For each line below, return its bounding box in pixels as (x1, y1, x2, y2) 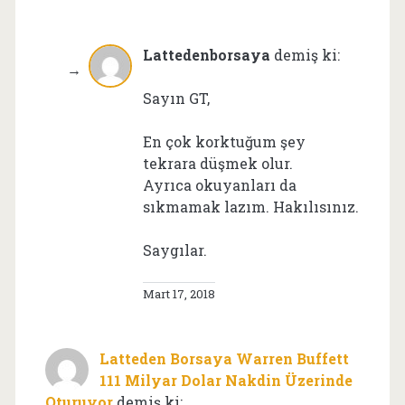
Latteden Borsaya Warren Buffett (99, 348, 349, 368)
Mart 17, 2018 (142, 285, 215, 302)
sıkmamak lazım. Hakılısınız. (142, 196, 359, 216)
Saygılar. (142, 240, 207, 259)
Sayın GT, (142, 88, 210, 108)
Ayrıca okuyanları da (142, 174, 297, 194)
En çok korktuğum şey (142, 131, 306, 151)
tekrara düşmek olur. (142, 153, 293, 173)
